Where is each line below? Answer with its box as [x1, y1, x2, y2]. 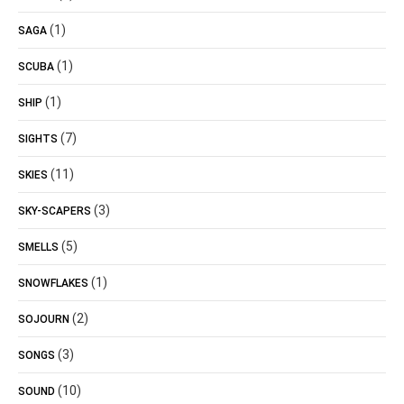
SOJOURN [18, 313, 69, 326]
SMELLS [18, 241, 59, 253]
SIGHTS [18, 133, 58, 145]
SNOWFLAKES [18, 277, 88, 289]
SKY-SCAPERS [18, 205, 91, 217]
